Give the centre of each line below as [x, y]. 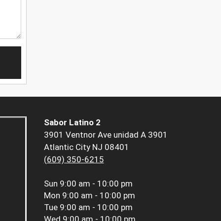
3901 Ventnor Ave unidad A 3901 [106, 135]
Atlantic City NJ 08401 [86, 147]
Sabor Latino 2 [72, 123]
